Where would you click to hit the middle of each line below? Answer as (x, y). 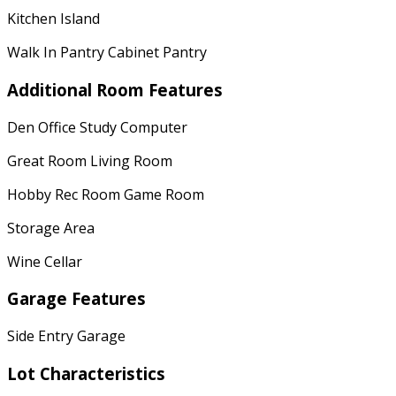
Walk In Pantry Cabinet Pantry (107, 53)
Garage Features (76, 299)
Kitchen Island (53, 19)
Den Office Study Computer (97, 127)
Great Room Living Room (90, 160)
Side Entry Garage (66, 336)
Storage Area (51, 228)
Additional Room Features (115, 89)
